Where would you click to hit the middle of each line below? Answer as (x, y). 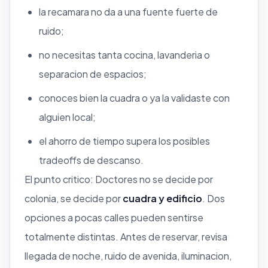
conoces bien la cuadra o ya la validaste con (134, 98)
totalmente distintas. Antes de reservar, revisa (126, 236)
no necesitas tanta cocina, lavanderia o (124, 54)
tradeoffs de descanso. (91, 160)
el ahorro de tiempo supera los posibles (124, 141)
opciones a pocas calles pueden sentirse (114, 217)
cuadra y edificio (162, 198)
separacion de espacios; (93, 74)
